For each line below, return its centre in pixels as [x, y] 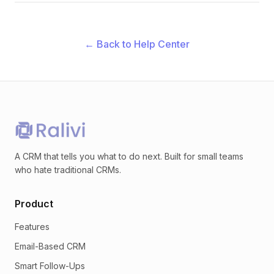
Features [32, 227]
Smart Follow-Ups [50, 266]
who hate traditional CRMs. [68, 170]
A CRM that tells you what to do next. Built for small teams [129, 156]
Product [34, 204]
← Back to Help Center [137, 44]
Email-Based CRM [50, 246]
